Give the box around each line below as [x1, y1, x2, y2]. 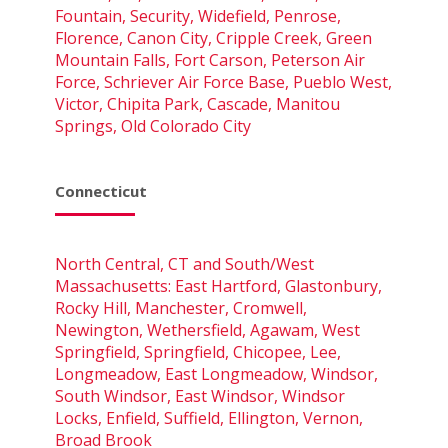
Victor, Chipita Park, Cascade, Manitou [55, 92, 340, 115]
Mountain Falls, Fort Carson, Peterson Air [55, 48, 365, 71]
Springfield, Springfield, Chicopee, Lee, [55, 340, 341, 363]
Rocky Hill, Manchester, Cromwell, [55, 296, 307, 319]
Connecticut [55, 180, 147, 201]
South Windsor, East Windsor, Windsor [55, 384, 345, 407]
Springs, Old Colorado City [55, 114, 251, 137]
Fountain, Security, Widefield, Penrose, [55, 4, 341, 27]
